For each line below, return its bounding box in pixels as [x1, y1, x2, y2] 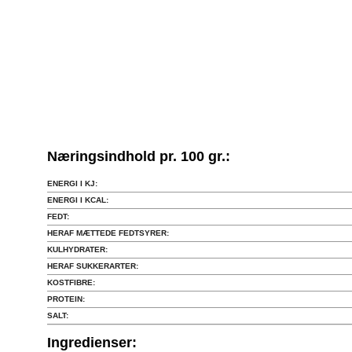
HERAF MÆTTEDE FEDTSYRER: [47, 229, 169, 237]
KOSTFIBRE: [47, 278, 95, 287]
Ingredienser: [47, 335, 137, 350]
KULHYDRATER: [47, 245, 108, 254]
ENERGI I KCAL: [47, 196, 108, 204]
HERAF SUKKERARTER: [47, 262, 138, 270]
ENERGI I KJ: [47, 179, 97, 188]
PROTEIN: [47, 295, 85, 303]
